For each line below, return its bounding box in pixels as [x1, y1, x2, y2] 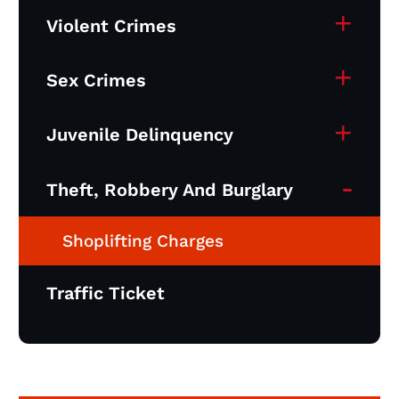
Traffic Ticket [45, 281, 165, 304]
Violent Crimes [45, 14, 176, 37]
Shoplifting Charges [61, 231, 224, 251]
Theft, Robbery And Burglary [45, 178, 293, 200]
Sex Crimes [45, 69, 146, 91]
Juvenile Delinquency [45, 124, 233, 146]
